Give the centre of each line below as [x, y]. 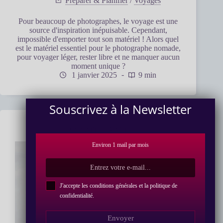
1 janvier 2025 [94, 75]
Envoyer [120, 218]
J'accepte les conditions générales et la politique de [119, 186]
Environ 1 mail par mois [120, 145]
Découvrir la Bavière [98, 129]
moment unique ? [98, 66]
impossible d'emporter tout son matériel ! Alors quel [98, 39]
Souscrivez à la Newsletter [120, 109]
